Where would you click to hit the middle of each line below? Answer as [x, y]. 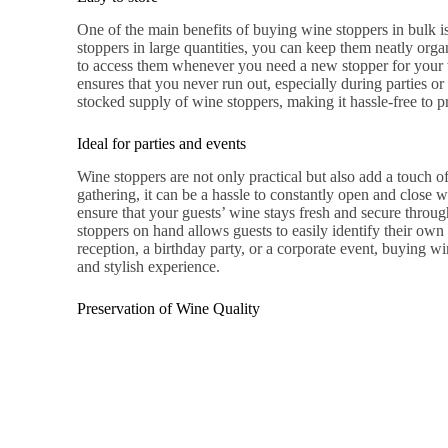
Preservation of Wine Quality [169, 308]
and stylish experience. [149, 266]
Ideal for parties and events [162, 143]
